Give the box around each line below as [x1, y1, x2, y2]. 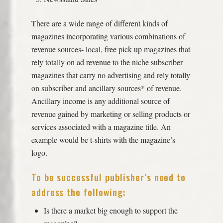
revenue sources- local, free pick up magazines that [31, 43, 190, 54]
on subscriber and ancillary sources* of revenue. [31, 82, 182, 93]
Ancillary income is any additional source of [31, 95, 170, 106]
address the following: [31, 184, 125, 199]
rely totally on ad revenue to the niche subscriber [31, 56, 183, 67]
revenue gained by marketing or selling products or [31, 108, 190, 119]
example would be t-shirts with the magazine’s [31, 134, 175, 145]
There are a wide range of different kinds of [31, 17, 168, 28]
